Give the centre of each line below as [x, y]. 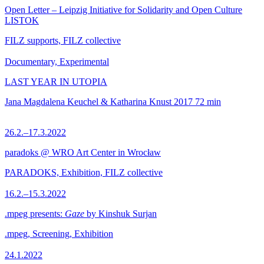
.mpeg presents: [35, 214]
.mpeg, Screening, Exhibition [59, 234]
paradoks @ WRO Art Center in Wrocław [83, 152]
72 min [208, 102]
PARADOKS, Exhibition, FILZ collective [84, 172]
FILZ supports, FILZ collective [63, 40]
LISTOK [22, 20]
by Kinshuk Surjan [121, 214]
